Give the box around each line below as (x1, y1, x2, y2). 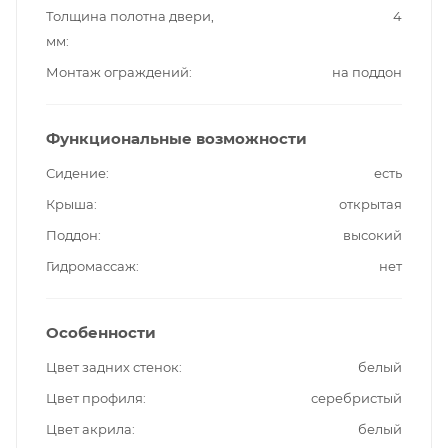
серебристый (311, 389, 402, 406)
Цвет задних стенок (46, 358, 179, 375)
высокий (343, 226, 402, 243)
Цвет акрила (46, 420, 132, 437)
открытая (339, 195, 402, 212)
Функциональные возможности (46, 128, 307, 148)
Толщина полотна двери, (46, 7, 214, 24)
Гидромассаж (46, 257, 136, 274)
